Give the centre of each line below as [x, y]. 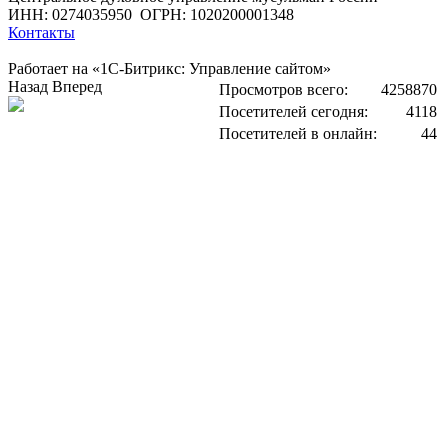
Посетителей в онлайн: [298, 133]
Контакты [41, 32]
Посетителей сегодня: [293, 111]
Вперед [77, 86]
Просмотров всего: [283, 89]
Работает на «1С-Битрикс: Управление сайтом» [169, 68]
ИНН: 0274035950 [74, 14]
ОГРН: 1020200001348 [217, 14]
